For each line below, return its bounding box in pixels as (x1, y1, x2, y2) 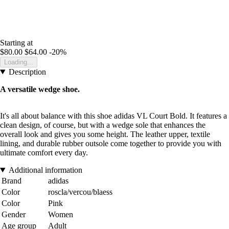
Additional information (8, 166, 82, 175)
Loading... (4, 58, 33, 66)
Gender (2, 210, 26, 219)
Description (8, 67, 46, 77)
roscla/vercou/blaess (48, 188, 112, 197)
